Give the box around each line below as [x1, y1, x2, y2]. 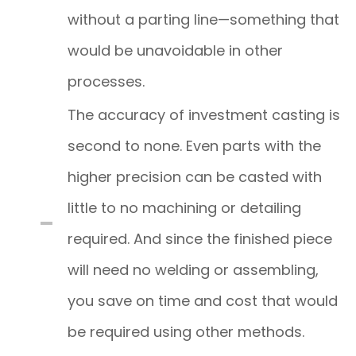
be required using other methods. [68, 321, 304, 342]
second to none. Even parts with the [68, 135, 321, 156]
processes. [68, 71, 145, 91]
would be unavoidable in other [68, 40, 283, 60]
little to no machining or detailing [68, 197, 301, 218]
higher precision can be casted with [68, 166, 322, 187]
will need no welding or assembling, [68, 259, 319, 280]
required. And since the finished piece [68, 228, 332, 249]
